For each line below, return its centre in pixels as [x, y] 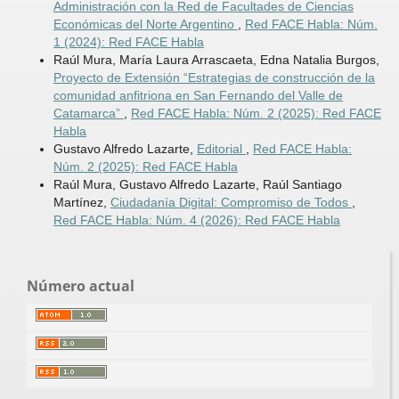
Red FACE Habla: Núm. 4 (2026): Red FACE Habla [196, 220]
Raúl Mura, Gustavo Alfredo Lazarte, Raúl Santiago [197, 185]
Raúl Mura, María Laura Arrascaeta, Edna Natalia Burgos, [216, 60]
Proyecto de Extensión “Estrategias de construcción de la [214, 78]
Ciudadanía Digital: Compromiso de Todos [231, 203]
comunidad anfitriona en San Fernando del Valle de [198, 96]
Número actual [81, 286]
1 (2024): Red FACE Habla [128, 42]
